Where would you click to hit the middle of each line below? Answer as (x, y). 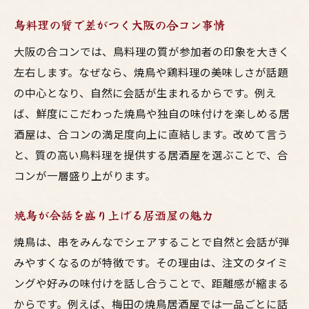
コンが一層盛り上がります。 (85, 175)
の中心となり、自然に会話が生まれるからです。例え (145, 92)
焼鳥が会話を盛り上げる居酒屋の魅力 (113, 215)
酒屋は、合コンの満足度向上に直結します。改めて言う (151, 134)
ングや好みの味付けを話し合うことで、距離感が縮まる (151, 283)
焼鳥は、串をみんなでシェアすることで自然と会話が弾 (152, 241)
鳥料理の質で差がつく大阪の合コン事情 (119, 24)
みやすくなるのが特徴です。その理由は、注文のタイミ (151, 262)
